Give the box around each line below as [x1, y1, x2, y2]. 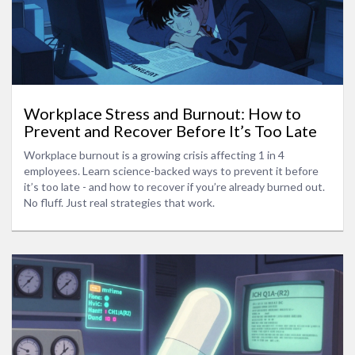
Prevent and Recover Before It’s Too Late [24, 121, 317, 140]
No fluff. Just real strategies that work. [24, 196, 215, 209]
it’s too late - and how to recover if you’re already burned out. [24, 180, 325, 193]
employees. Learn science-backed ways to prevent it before [24, 164, 319, 177]
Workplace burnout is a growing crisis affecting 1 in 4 [24, 148, 284, 162]
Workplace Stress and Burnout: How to [24, 104, 301, 123]
